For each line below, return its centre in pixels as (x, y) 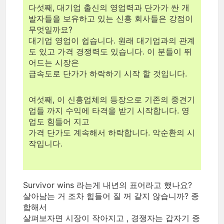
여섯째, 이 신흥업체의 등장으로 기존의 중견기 (112, 99)
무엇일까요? (50, 29)
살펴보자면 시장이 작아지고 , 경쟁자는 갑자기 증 (111, 218)
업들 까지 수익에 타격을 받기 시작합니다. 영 (109, 110)
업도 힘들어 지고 (59, 121)
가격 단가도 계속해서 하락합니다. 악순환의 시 (112, 132)
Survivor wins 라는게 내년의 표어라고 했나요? (107, 185)
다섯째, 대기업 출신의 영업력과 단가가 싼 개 (109, 7)
